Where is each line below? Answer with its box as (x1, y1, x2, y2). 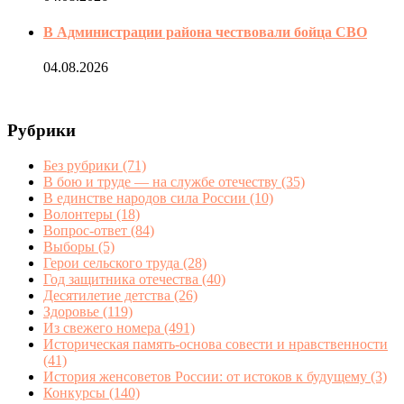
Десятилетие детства (43, 287, 174, 303)
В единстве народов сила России (43, 189, 250, 206)
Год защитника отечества (43, 271, 202, 287)
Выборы (43, 238, 98, 254)
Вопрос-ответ (43, 222, 131, 238)
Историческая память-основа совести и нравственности (43, 335, 388, 352)
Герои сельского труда (43, 254, 183, 271)
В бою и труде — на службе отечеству (43, 173, 281, 189)
